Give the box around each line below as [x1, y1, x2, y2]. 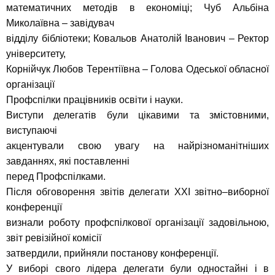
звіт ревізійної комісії [6, 233, 101, 244]
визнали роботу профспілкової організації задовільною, [6, 217, 269, 228]
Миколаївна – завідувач [6, 18, 114, 29]
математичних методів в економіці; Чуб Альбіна [6, 2, 269, 14]
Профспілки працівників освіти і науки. [6, 95, 183, 106]
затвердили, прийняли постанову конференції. [6, 248, 219, 259]
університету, [6, 48, 66, 60]
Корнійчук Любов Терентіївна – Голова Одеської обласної [6, 64, 269, 75]
